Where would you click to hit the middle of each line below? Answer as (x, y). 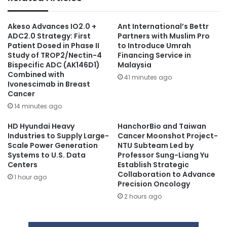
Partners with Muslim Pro (164, 36)
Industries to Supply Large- (58, 136)
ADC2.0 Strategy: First (49, 36)
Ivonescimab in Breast (49, 84)
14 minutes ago (38, 106)
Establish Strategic (153, 165)
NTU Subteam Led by (156, 146)
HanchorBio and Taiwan (162, 126)
